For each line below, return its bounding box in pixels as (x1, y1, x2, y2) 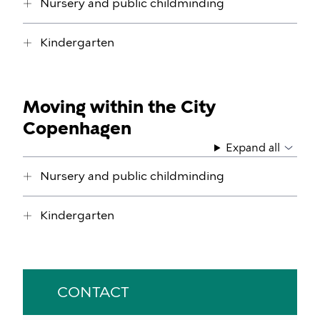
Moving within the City (23, 96, 216, 117)
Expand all (226, 141, 280, 154)
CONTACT (57, 284, 129, 301)
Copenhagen (23, 118, 131, 139)
